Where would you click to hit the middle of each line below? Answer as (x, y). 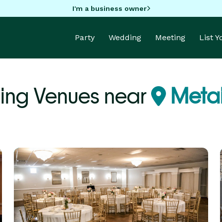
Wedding (125, 37)
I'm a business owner (109, 8)
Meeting (170, 37)
